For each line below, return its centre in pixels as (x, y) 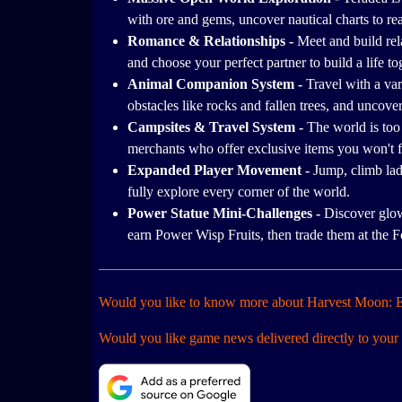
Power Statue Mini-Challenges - (226, 214)
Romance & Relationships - (212, 41)
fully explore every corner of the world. (239, 192)
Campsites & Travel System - (217, 127)
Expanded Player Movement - (220, 170)
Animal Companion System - (217, 84)
